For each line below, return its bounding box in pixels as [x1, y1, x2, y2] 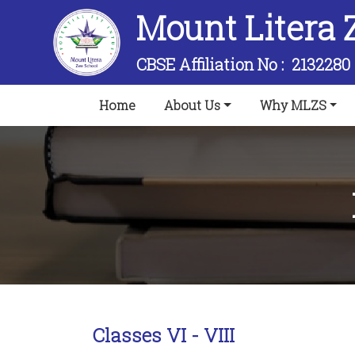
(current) [135, 96, 189, 113]
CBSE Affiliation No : [136, 54, 292, 75]
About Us [164, 97, 220, 114]
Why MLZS [259, 97, 326, 114]
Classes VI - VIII [93, 322, 235, 348]
